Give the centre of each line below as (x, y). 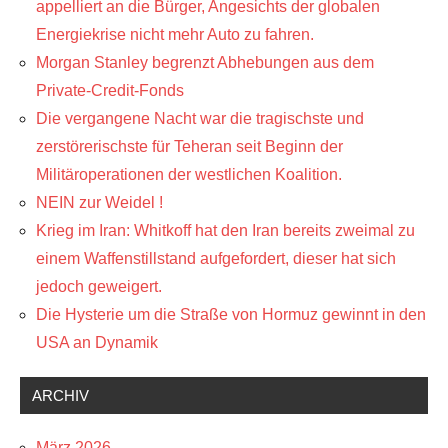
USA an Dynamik (97, 342)
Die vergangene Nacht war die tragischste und (200, 118)
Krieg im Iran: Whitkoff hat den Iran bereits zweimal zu (225, 230)
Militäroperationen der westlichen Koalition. (189, 174)
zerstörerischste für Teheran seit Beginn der (189, 146)
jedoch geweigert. (99, 286)
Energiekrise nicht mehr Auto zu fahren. (175, 34)
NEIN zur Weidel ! (99, 202)
